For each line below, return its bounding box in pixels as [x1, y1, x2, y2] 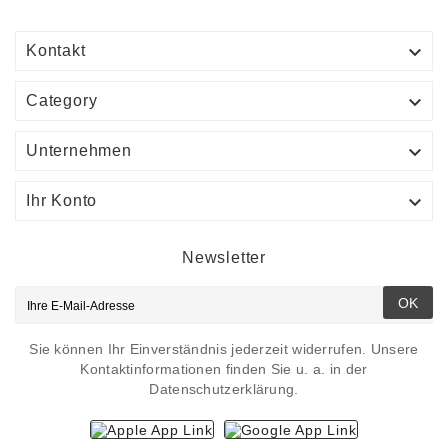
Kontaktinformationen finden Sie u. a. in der [80, 361, 368, 378]
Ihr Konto [26, 192, 98, 210]
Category [26, 92, 98, 110]
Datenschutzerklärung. [149, 381, 299, 398]
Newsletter [182, 249, 266, 267]
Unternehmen [26, 142, 132, 160]
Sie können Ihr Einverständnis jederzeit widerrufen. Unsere [29, 341, 419, 358]
